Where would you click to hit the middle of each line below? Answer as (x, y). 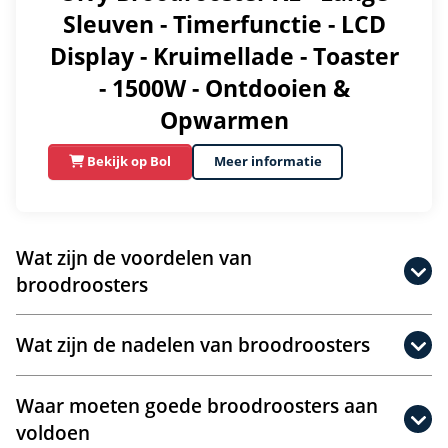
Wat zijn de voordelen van (134, 257)
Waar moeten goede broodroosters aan (197, 405)
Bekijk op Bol (128, 161)
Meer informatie (267, 161)
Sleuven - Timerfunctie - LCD (224, 23)
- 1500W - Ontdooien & (224, 87)
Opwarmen (224, 119)
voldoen (53, 432)
